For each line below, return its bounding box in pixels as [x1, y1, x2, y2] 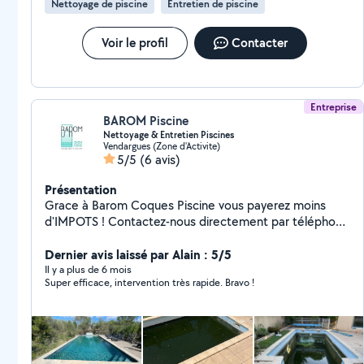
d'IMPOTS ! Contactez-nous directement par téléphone [45, 213, 349, 230]
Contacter [231, 34, 288, 51]
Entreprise [310, 100, 357, 114]
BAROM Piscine [103, 112, 188, 129]
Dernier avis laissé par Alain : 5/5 [45, 245, 232, 263]
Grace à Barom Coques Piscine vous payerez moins [45, 197, 326, 214]
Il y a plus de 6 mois [45, 262, 132, 276]
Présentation [45, 180, 117, 198]
